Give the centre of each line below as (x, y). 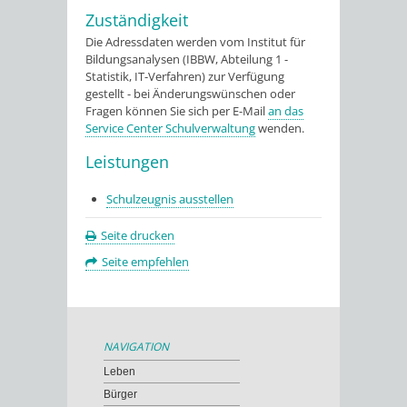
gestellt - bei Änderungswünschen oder (190, 94)
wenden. (280, 129)
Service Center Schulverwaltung (170, 129)
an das (286, 111)
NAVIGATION (136, 346)
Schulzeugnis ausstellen (170, 199)
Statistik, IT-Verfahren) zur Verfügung (185, 77)
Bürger (120, 394)
